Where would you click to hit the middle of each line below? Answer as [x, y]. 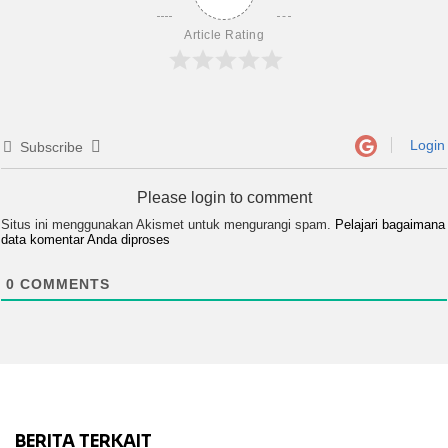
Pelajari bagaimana [390, 225]
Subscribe [51, 147]
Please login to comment [224, 198]
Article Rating [224, 35]
